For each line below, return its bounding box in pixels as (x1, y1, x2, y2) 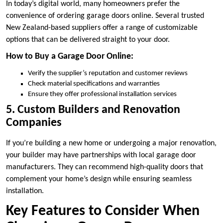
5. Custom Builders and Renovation (6, 104, 180, 116)
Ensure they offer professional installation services (28, 90, 177, 98)
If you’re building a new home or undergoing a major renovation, (6, 139, 217, 148)
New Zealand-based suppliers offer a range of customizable (6, 23, 198, 32)
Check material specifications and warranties (28, 80, 160, 88)
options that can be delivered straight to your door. (6, 35, 170, 44)
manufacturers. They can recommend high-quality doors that (6, 163, 203, 172)
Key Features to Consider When (6, 204, 200, 220)
